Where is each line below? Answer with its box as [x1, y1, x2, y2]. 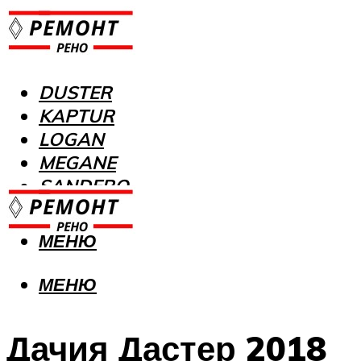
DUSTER [39, 81, 112, 105]
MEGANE [39, 151, 116, 175]
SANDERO [39, 174, 129, 198]
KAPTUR [39, 104, 114, 128]
